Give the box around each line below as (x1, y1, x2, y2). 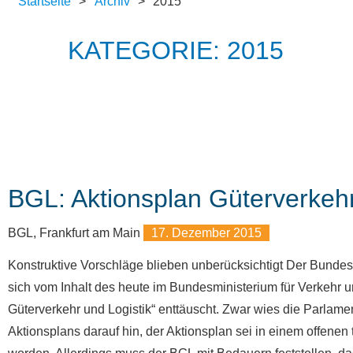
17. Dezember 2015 (151, 226, 262, 240)
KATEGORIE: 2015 (67, 36, 284, 65)
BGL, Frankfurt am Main (8, 226, 143, 240)
